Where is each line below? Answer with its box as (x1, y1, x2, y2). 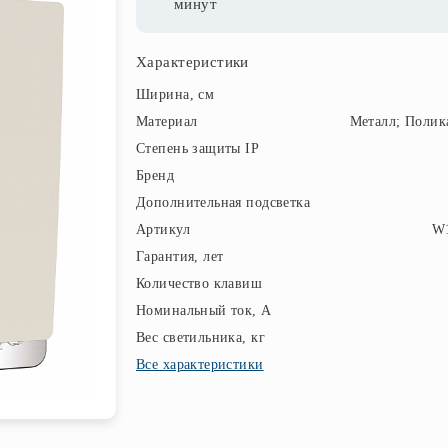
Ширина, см (136, 87, 215, 102)
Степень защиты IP (136, 141, 260, 156)
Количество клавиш (136, 276, 263, 291)
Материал (136, 114, 198, 129)
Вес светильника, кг (136, 330, 265, 345)
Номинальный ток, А (136, 303, 272, 318)
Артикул (136, 222, 190, 237)
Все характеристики (136, 357, 264, 372)
